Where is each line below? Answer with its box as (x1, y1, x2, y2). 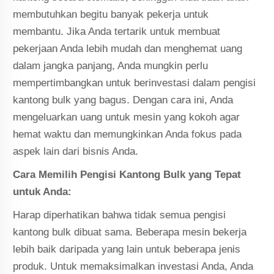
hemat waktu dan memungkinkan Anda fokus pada (13, 128, 242, 140)
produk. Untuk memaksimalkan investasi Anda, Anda (13, 260, 254, 272)
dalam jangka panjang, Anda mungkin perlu (13, 59, 209, 72)
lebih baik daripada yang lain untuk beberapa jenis (13, 243, 241, 255)
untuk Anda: (13, 185, 72, 198)
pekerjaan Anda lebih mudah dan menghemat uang (13, 42, 243, 54)
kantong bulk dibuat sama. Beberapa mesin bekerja (13, 226, 247, 238)
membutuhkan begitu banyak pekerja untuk (13, 8, 209, 20)
